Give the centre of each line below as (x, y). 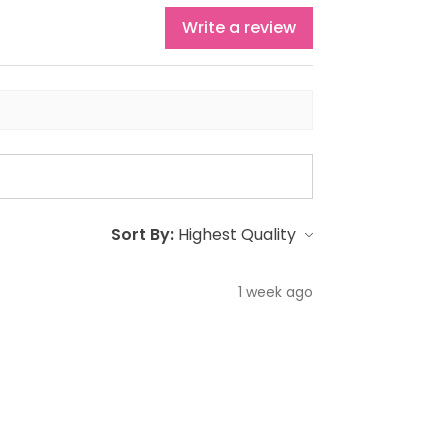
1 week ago (275, 292)
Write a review (239, 28)
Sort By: (142, 234)
